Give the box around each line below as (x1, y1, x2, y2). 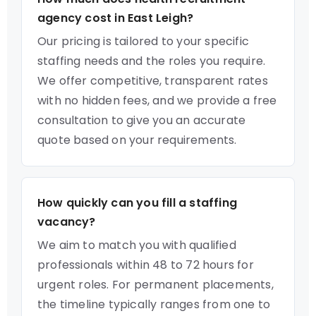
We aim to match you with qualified (37, 237, 236, 253)
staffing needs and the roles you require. (37, 53, 266, 69)
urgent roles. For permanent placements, (37, 276, 274, 293)
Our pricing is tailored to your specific (37, 33, 249, 49)
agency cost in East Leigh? (37, 10, 194, 26)
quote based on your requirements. (37, 132, 237, 148)
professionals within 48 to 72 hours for (37, 257, 254, 273)
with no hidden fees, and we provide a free (37, 92, 277, 109)
